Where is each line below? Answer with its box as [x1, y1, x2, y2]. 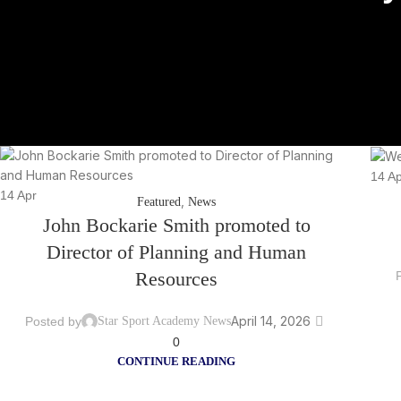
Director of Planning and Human [47, 240, 306, 263]
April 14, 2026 [231, 312, 311, 328]
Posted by [25, 313, 82, 328]
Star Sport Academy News [98, 313, 232, 328]
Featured [137, 194, 181, 209]
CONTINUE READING [117, 354, 235, 368]
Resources [135, 267, 218, 290]
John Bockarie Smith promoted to [42, 213, 311, 236]
